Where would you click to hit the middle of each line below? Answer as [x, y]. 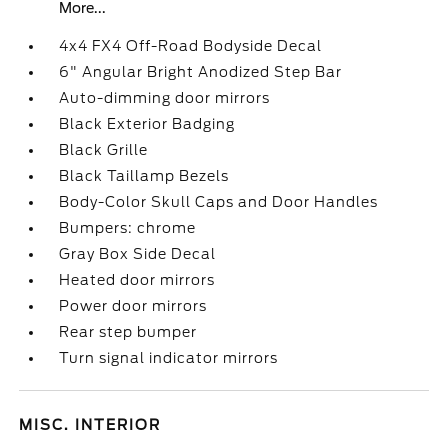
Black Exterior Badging [147, 124]
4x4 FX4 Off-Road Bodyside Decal [191, 46]
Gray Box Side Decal [138, 254]
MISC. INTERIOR [90, 425]
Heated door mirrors [137, 280]
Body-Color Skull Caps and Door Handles [219, 202]
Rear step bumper [128, 332]
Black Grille [104, 150]
